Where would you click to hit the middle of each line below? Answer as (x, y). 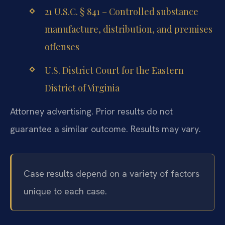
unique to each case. (65, 191)
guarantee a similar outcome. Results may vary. (105, 129)
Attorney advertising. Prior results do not (91, 111)
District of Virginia (82, 88)
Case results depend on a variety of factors (111, 173)
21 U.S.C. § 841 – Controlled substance (121, 12)
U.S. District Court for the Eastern (114, 70)
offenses (62, 47)
